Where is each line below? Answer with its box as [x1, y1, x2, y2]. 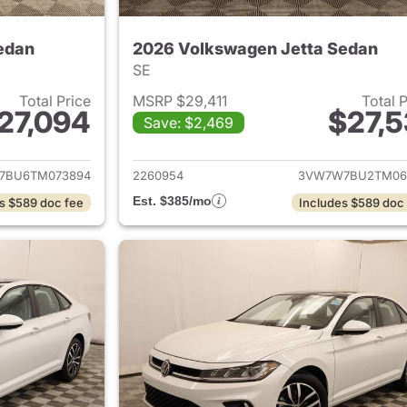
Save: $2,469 [143, 113, 233, 132]
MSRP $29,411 [132, 91, 227, 110]
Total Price [18, 91, 91, 110]
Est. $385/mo [132, 193, 212, 208]
